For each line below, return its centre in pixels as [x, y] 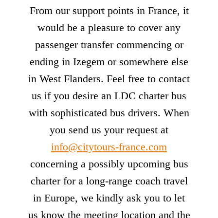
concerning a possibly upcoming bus [109, 163]
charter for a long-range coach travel [109, 181]
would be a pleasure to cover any [109, 27]
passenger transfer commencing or [109, 44]
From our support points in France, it [109, 10]
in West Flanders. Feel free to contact [109, 78]
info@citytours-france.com [109, 146]
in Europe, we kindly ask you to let [109, 198]
